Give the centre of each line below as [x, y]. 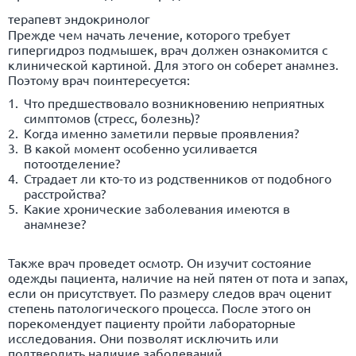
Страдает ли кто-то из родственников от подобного [178, 178]
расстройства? [65, 193]
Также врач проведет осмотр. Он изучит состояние [160, 262]
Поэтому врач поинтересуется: [99, 79]
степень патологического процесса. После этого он [159, 307]
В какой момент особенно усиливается [141, 147]
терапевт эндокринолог [79, 18]
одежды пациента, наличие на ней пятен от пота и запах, [178, 277]
